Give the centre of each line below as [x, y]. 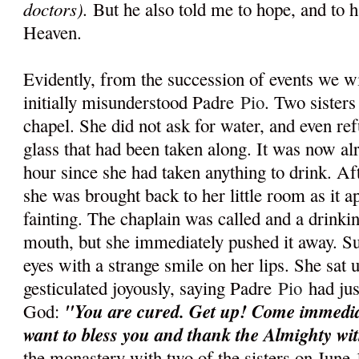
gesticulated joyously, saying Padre [151, 288]
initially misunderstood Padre [132, 102]
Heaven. [56, 32]
